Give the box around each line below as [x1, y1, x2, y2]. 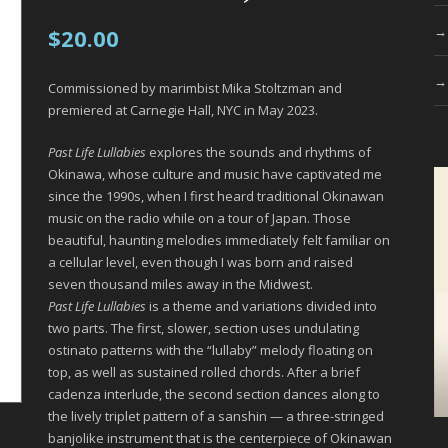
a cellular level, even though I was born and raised [48, 253, 354, 271]
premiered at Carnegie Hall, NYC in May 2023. [48, 101, 319, 119]
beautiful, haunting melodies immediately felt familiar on [48, 231, 391, 249]
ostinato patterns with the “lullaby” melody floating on [48, 341, 374, 359]
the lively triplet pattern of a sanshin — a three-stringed [48, 407, 385, 425]
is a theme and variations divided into [146, 297, 378, 315]
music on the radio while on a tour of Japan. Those [48, 209, 352, 227]
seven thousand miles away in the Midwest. [48, 275, 314, 293]
